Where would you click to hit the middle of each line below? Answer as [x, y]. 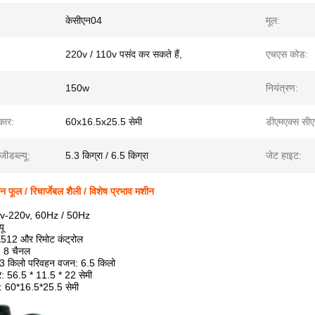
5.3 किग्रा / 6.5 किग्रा [107, 155]
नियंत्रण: [282, 88]
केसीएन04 [84, 20]
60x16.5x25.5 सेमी [104, 122]
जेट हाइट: [284, 155]
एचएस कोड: [287, 54]
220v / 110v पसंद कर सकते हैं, [124, 54]
